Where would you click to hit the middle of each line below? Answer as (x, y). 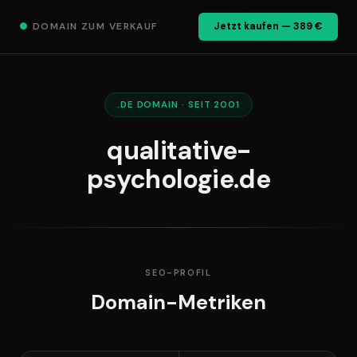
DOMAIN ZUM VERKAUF (93, 26)
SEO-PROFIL (178, 272)
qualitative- (178, 151)
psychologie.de (178, 180)
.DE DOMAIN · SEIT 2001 (178, 104)
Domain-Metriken (178, 303)
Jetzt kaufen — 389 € (268, 26)
